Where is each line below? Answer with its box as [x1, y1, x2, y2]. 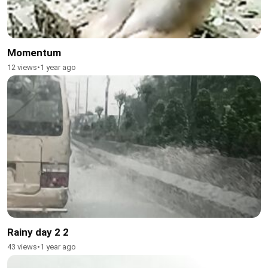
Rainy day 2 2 [7, 226, 69, 238]
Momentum [7, 46, 61, 59]
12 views [7, 62, 37, 72]
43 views [7, 242, 37, 251]
